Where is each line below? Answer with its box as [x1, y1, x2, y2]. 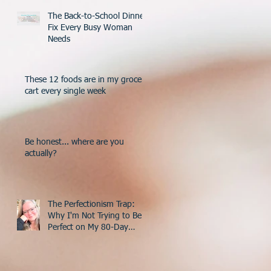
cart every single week [25, 87, 106, 96]
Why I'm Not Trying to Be [48, 211, 142, 220]
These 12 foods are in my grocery [25, 75, 149, 84]
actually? [25, 149, 57, 158]
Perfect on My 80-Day [48, 223, 128, 232]
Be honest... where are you [25, 137, 124, 146]
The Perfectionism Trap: [48, 200, 135, 209]
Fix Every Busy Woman [48, 23, 132, 32]
